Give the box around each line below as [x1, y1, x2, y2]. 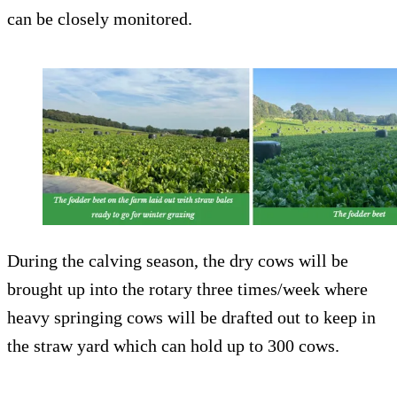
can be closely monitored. [7, 9, 192, 29]
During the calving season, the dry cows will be [7, 250, 348, 270]
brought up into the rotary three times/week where [7, 278, 368, 299]
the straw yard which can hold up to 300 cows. [7, 335, 339, 355]
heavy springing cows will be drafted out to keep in [7, 307, 376, 327]
